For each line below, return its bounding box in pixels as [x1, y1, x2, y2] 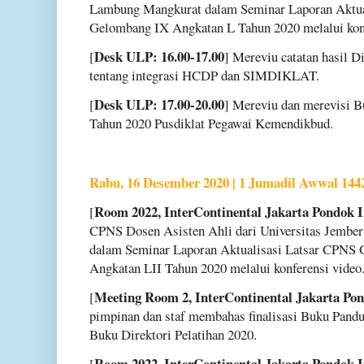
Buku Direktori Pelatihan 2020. [89, 324, 257, 344]
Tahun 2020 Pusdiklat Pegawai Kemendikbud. [89, 114, 333, 133]
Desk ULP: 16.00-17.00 [94, 45, 224, 67]
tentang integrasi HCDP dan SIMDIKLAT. [89, 65, 319, 84]
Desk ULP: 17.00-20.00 [94, 94, 224, 115]
